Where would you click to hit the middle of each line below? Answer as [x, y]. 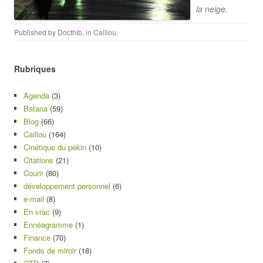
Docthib [70, 32]
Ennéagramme [48, 225]
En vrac [37, 212]
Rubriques [35, 69]
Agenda [36, 95]
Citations [38, 160]
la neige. [212, 9]
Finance [37, 237]
